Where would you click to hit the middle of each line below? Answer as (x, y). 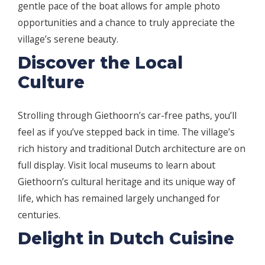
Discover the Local (100, 63)
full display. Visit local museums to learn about (117, 165)
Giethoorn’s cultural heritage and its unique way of (127, 182)
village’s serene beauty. (68, 39)
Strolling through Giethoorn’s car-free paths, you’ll (127, 116)
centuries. (39, 215)
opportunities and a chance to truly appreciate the (126, 23)
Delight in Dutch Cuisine (126, 239)
